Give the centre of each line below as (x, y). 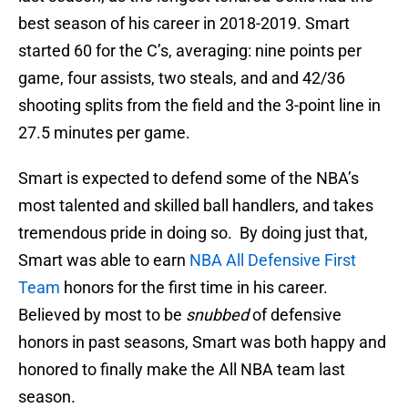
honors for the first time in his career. (196, 288)
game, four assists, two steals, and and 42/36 (182, 78)
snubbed (217, 315)
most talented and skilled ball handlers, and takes (196, 206)
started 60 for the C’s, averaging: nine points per (190, 51)
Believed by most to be (102, 315)
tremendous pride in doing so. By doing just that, (193, 233)
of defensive (295, 315)
